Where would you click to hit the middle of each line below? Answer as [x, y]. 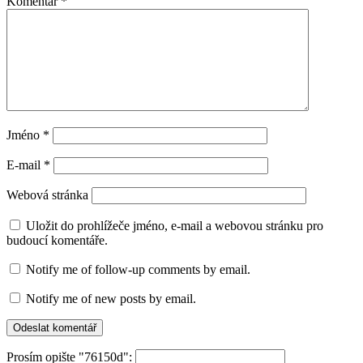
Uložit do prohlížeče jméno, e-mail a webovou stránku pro [175, 226]
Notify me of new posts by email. [111, 299]
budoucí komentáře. [57, 241]
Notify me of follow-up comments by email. [138, 270]
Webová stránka [47, 195]
